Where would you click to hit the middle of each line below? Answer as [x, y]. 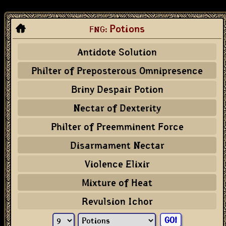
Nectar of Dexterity [117, 108]
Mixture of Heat [117, 182]
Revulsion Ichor [117, 201]
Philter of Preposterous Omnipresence [117, 70]
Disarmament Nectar [117, 145]
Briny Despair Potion [117, 89]
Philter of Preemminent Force [117, 126]
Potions [127, 29]
